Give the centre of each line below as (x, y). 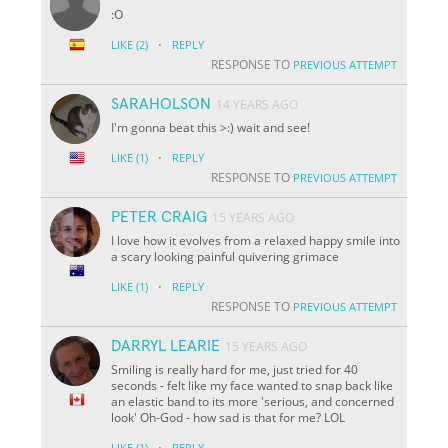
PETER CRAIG (159, 216)
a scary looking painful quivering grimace (225, 256)
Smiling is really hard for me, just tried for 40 (235, 369)
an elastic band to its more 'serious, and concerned (253, 401)
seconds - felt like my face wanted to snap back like (252, 385)
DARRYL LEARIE (166, 345)
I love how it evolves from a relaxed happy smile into (256, 240)
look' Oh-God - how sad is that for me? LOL (228, 417)
